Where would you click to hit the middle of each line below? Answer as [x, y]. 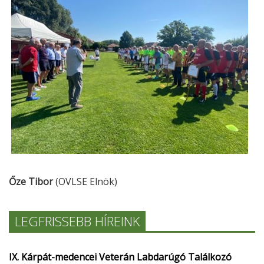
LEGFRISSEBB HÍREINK [77, 221]
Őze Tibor [31, 181]
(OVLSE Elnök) [85, 181]
